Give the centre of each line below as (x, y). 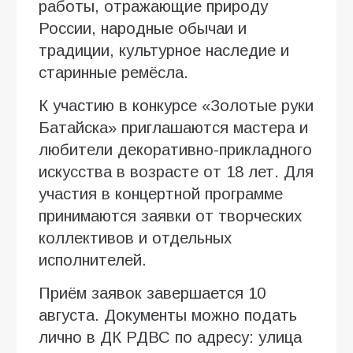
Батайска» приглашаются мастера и (173, 127)
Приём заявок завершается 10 (152, 293)
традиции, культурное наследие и (164, 50)
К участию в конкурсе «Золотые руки (176, 105)
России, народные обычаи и (143, 28)
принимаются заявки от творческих (170, 216)
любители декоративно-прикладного (175, 149)
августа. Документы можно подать (168, 315)
